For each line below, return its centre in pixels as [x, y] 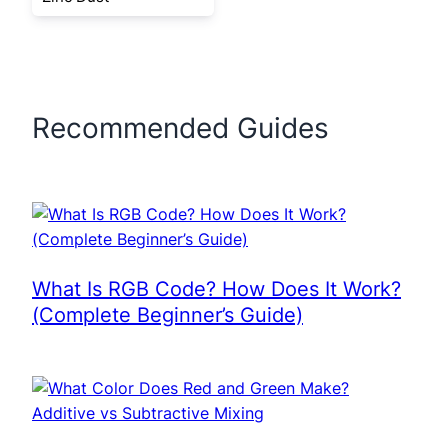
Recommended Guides [180, 128]
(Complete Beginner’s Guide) [167, 315]
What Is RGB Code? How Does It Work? [216, 289]
